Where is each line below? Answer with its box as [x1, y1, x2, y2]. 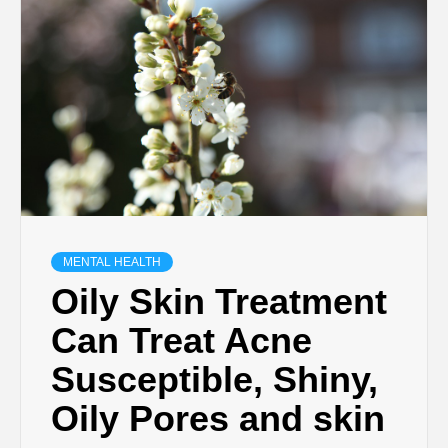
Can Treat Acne [51, 319, 312, 361]
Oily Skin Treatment [51, 280, 387, 322]
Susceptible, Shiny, [51, 358, 378, 400]
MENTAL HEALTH [63, 254, 161, 269]
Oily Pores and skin [51, 397, 385, 439]
